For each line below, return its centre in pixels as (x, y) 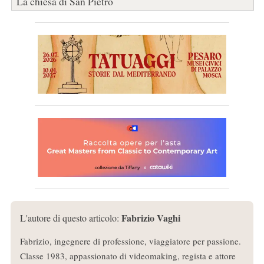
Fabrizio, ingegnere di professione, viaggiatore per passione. (130, 241)
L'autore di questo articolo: (70, 218)
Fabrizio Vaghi (151, 218)
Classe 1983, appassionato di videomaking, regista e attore (128, 256)
